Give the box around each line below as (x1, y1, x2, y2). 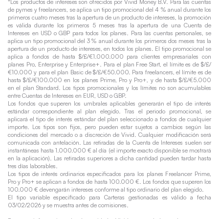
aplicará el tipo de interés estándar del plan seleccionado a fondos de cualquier (8, 115, 211, 123)
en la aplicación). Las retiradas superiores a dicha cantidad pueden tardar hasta (8, 154, 211, 162)
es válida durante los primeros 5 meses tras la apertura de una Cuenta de (8, 22, 211, 29)
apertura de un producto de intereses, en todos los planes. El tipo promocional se (8, 45, 211, 52)
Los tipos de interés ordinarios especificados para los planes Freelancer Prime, (8, 170, 211, 177)
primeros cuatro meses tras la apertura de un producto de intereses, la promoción (8, 14, 211, 21)
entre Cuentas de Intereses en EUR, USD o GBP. (8, 92, 127, 99)
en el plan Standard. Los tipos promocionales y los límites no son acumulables (8, 84, 211, 91)
